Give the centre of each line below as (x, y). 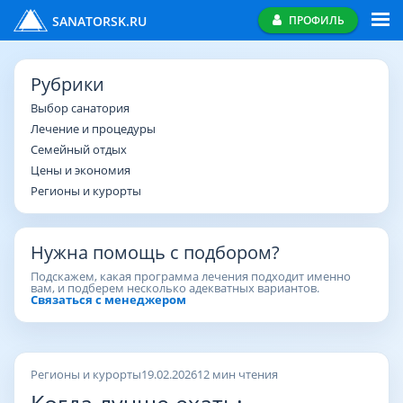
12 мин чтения (237, 374)
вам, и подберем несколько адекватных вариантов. (175, 288)
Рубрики (67, 84)
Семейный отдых (79, 149)
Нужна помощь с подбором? (155, 252)
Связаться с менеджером (108, 300)
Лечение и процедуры (93, 129)
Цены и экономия (81, 170)
